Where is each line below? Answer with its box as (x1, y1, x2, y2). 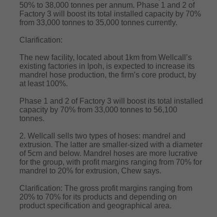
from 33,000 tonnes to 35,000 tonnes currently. (19, 18, 177, 27)
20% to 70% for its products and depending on (19, 193, 177, 201)
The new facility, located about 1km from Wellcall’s (19, 53, 192, 62)
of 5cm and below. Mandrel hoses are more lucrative (19, 149, 198, 157)
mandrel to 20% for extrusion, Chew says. (19, 167, 161, 175)
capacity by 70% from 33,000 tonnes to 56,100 (19, 106, 177, 114)
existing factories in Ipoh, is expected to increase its (19, 62, 195, 70)
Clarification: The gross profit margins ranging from (19, 184, 192, 192)
